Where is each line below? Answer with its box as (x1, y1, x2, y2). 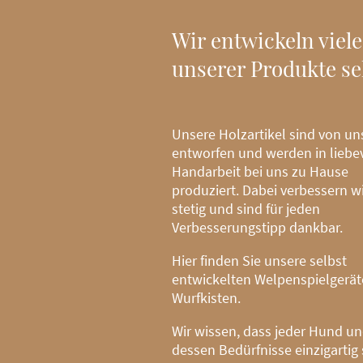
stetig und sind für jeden (172, 199, 320, 219)
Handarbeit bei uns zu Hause (172, 162, 348, 181)
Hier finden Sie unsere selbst (172, 251, 347, 271)
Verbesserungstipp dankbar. (172, 218, 343, 237)
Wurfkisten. (172, 288, 241, 308)
